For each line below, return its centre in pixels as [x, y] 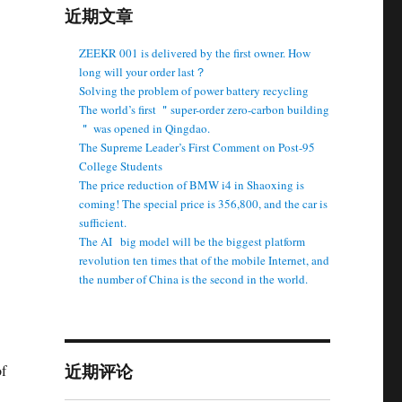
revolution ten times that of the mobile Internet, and [205, 260]
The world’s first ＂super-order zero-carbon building [205, 109]
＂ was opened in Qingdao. [145, 128]
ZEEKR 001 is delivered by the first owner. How [195, 53]
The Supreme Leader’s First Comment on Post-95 [197, 147]
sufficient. [103, 223]
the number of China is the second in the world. [194, 279]
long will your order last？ [143, 72]
